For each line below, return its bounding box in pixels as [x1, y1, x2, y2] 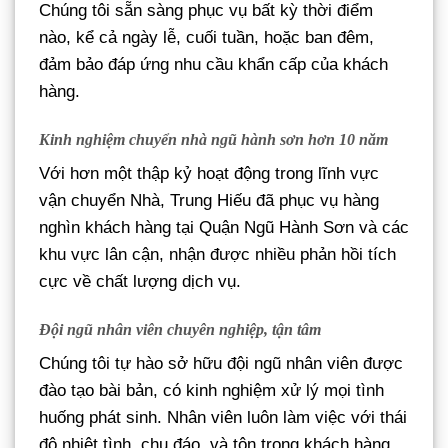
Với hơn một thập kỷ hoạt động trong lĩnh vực [39, 164, 379, 184]
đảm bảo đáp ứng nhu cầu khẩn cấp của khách [39, 55, 388, 75]
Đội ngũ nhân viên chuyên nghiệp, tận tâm [39, 321, 321, 339]
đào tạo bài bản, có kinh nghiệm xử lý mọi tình [39, 381, 384, 401]
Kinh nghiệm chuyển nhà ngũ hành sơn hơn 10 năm [39, 131, 388, 149]
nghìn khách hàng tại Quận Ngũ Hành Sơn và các [39, 218, 409, 238]
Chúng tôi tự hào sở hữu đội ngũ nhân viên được [39, 354, 403, 374]
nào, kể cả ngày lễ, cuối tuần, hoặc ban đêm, [39, 28, 374, 48]
